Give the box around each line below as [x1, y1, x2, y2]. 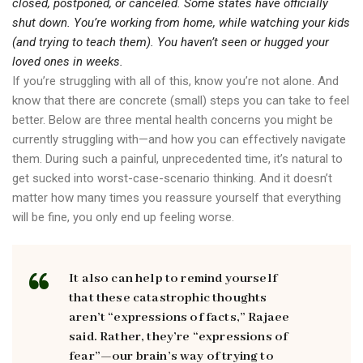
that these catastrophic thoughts [69, 290, 267, 307]
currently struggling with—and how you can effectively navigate [12, 132, 346, 147]
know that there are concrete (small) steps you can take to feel [12, 93, 349, 109]
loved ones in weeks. [12, 54, 123, 70]
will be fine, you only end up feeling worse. [12, 210, 234, 225]
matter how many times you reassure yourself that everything [12, 190, 341, 206]
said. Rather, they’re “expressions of [69, 329, 288, 346]
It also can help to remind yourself [69, 271, 277, 288]
